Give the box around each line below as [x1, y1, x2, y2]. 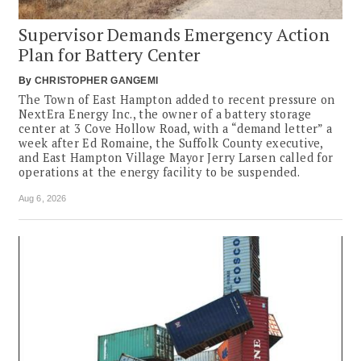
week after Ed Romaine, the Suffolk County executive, [19, 135, 323, 151]
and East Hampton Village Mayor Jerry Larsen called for [19, 150, 334, 166]
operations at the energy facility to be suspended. [19, 164, 300, 180]
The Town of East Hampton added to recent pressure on [19, 92, 335, 108]
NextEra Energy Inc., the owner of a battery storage [19, 106, 312, 122]
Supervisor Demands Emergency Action [19, 23, 330, 47]
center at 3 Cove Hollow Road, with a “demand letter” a [19, 121, 333, 137]
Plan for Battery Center [19, 43, 201, 67]
